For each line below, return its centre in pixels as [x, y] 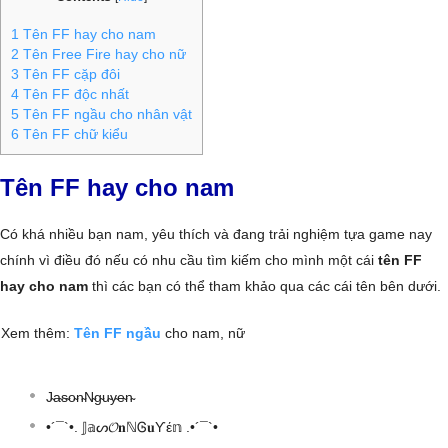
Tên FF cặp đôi [69, 74]
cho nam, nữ [203, 333]
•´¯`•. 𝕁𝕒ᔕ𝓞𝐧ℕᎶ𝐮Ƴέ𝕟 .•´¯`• [132, 427]
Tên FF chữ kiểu [73, 134]
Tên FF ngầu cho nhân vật [105, 114]
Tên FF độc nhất [74, 94]
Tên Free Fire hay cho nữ [102, 54]
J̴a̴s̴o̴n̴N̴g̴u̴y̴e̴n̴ [89, 397]
